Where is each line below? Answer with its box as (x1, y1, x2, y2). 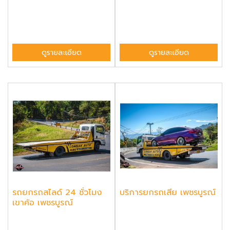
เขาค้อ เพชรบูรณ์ (12, 197, 73, 209)
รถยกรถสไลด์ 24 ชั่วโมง (12, 186, 102, 199)
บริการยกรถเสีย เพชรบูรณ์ (120, 186, 216, 199)
